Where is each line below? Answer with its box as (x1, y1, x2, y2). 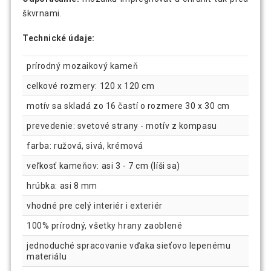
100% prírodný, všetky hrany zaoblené (27, 221, 183, 230)
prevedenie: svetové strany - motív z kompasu (27, 121, 217, 131)
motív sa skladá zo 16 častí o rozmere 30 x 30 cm (27, 101, 230, 111)
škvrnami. (22, 8, 62, 19)
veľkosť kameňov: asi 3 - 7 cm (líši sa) (27, 161, 180, 171)
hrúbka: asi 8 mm (27, 181, 98, 191)
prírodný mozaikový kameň (27, 61, 139, 71)
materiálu (27, 252, 67, 261)
